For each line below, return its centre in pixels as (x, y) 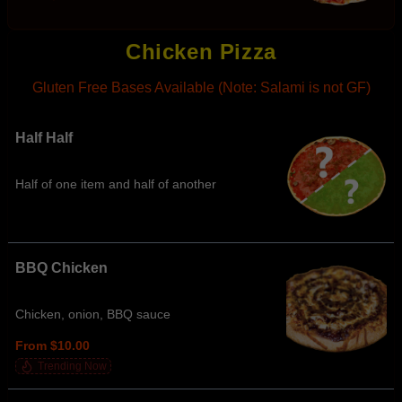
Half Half (44, 138)
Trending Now (72, 366)
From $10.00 (52, 345)
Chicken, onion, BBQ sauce (93, 315)
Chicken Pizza (201, 52)
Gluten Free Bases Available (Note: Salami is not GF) (201, 87)
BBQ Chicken (61, 268)
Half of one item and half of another (116, 184)
